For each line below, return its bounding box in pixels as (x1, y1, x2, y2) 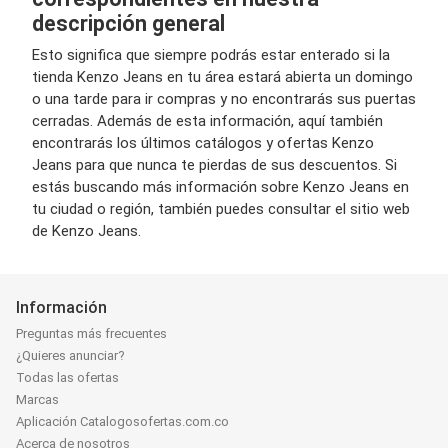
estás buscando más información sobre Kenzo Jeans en (32, 178, 409, 196)
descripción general (32, 11, 225, 36)
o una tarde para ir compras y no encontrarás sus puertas (32, 90, 416, 108)
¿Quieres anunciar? (16, 348, 125, 364)
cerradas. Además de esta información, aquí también (32, 112, 383, 130)
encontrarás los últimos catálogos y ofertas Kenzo (32, 134, 374, 152)
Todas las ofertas (16, 370, 119, 386)
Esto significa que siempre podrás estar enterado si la (32, 46, 390, 64)
